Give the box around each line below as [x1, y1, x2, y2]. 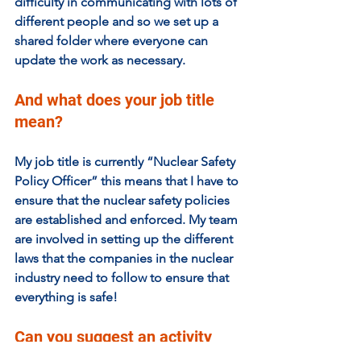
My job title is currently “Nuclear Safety [15, 153, 239, 169]
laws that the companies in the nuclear [15, 250, 236, 266]
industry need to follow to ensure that [15, 269, 232, 285]
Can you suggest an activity [15, 326, 216, 346]
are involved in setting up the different [15, 230, 236, 247]
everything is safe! [15, 288, 118, 305]
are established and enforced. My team [15, 211, 241, 227]
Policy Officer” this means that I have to [15, 172, 242, 189]
